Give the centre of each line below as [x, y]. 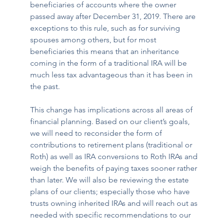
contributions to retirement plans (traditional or [112, 145]
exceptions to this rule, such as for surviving [106, 28]
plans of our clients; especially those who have [111, 192]
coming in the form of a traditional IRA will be [110, 63]
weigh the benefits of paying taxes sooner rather [115, 168]
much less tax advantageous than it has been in [113, 75]
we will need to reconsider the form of [97, 133]
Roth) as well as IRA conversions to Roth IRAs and [115, 157]
